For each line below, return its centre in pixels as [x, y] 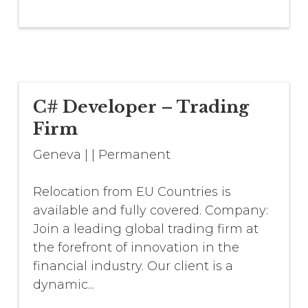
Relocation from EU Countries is [132, 191]
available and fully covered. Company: [150, 210]
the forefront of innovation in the [136, 247]
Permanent [134, 154]
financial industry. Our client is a [133, 266]
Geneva [57, 154]
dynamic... [63, 284]
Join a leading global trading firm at [145, 229]
